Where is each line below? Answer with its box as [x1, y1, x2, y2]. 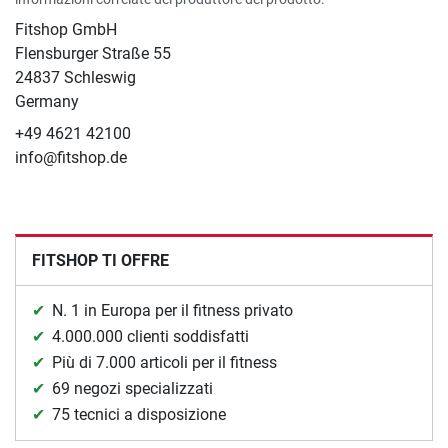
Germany [15, 92, 79, 112]
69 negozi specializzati [52, 379, 213, 399]
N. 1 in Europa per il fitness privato [52, 301, 293, 321]
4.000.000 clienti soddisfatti [52, 327, 249, 347]
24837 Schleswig [15, 68, 136, 88]
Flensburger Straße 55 [15, 44, 171, 64]
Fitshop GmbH [15, 20, 117, 40]
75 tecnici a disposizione [52, 405, 226, 425]
